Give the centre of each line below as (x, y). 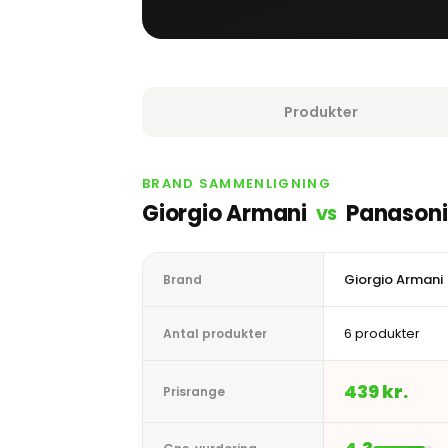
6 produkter (382, 333)
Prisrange (194, 391)
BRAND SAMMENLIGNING (236, 183)
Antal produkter (215, 333)
